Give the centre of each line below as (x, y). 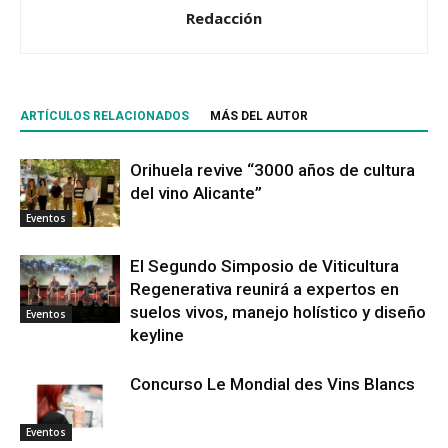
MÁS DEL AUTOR (259, 115)
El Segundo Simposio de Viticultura (264, 265)
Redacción (224, 17)
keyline (157, 334)
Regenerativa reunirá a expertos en (264, 288)
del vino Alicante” (196, 192)
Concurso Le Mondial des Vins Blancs (272, 383)
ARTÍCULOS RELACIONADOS (104, 115)
